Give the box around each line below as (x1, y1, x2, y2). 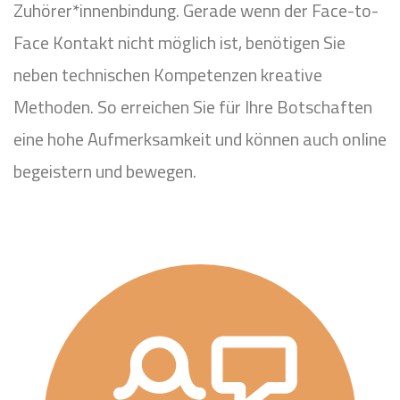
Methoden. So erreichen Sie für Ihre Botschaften (13, 93, 372, 121)
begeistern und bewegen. (13, 157, 196, 185)
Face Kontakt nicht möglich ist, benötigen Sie (13, 29, 346, 56)
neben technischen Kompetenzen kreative (13, 61, 322, 88)
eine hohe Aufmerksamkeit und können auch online (13, 125, 387, 153)
